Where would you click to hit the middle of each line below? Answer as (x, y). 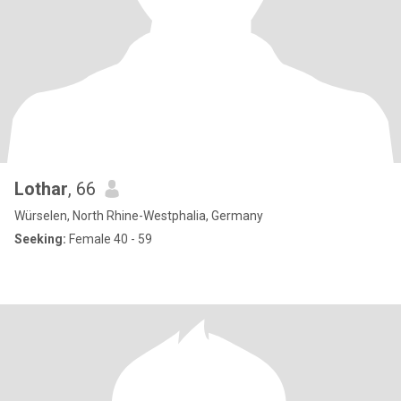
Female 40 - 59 (109, 239)
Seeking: (40, 239)
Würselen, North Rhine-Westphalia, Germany (139, 216)
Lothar (41, 189)
